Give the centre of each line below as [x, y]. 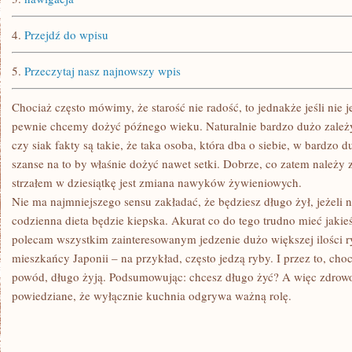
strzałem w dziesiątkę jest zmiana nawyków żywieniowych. [157, 182]
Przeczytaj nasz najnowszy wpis [103, 71]
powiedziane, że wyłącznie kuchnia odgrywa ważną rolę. [152, 295]
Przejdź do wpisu [66, 35]
